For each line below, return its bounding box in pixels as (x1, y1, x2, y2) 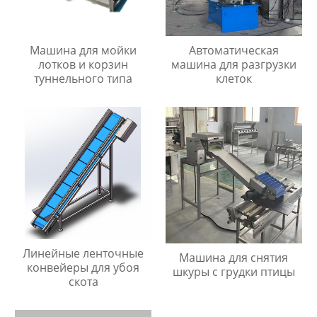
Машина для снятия (179, 250, 289, 266)
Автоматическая (188, 42, 279, 59)
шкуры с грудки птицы (172, 264, 295, 280)
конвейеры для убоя (27, 260, 140, 276)
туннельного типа (34, 71, 133, 87)
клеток (215, 71, 252, 87)
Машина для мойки (30, 42, 137, 59)
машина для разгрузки (171, 57, 296, 73)
